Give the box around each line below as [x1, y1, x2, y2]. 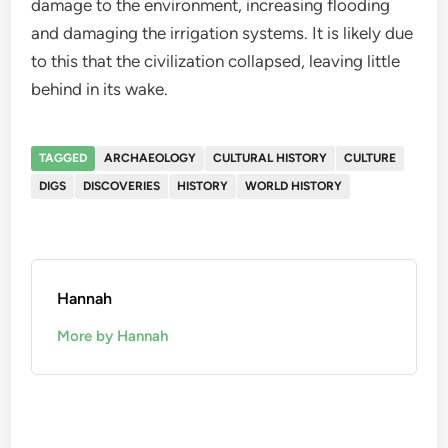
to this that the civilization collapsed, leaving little [31, 51, 401, 72]
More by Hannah [57, 327, 169, 346]
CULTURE [344, 151, 397, 166]
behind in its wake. [31, 79, 169, 100]
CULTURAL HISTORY [213, 151, 328, 166]
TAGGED [39, 151, 88, 166]
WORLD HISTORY [245, 179, 343, 194]
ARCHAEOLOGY [104, 151, 197, 166]
